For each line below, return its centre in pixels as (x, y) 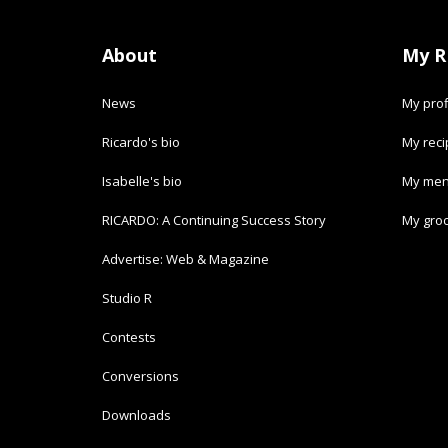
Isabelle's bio (142, 181)
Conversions (140, 376)
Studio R (127, 298)
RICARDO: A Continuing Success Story (214, 220)
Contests (129, 337)
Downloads (136, 415)
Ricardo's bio (141, 142)
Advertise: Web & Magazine (185, 259)
